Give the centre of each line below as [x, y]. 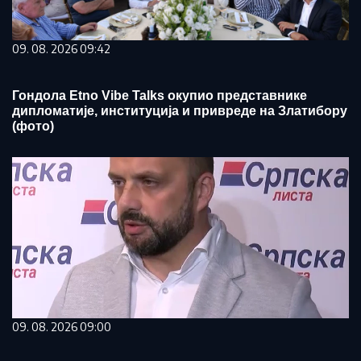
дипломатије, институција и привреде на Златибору [180, 111]
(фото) [33, 127]
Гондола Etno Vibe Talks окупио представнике [160, 96]
